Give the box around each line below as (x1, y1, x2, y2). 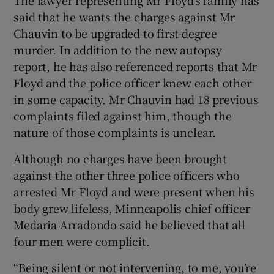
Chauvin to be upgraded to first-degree (13, 24, 217, 41)
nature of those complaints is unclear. (13, 124, 216, 140)
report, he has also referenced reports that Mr (13, 57, 257, 74)
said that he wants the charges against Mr (13, 8, 235, 24)
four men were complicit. (13, 232, 150, 249)
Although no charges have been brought (13, 150, 228, 166)
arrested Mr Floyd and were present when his (13, 183, 254, 199)
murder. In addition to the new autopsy (13, 41, 222, 57)
